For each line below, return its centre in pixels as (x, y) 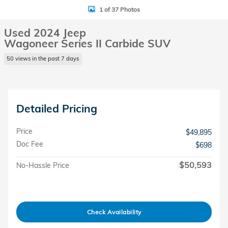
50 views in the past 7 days (43, 59)
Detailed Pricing (57, 108)
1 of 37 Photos (120, 9)
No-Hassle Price (43, 165)
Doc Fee (30, 144)
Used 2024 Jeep (45, 33)
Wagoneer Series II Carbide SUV (87, 43)
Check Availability (114, 212)
